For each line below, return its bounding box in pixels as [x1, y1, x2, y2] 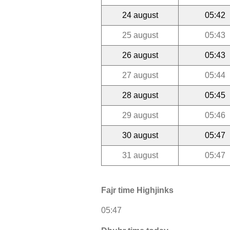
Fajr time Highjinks [101, 186, 174, 195]
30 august [122, 130, 158, 140]
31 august [122, 150, 158, 160]
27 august [122, 70, 158, 80]
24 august [122, 10, 158, 20]
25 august [122, 30, 158, 40]
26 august [122, 50, 158, 60]
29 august [122, 110, 158, 120]
